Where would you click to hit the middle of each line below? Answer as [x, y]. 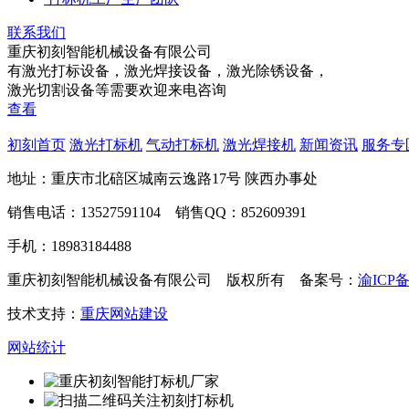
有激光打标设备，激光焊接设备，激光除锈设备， [168, 71]
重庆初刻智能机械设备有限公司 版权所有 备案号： [183, 280]
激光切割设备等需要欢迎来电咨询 [117, 90]
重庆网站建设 [124, 314]
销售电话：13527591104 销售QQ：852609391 [157, 213]
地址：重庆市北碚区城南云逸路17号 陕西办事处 [163, 179]
